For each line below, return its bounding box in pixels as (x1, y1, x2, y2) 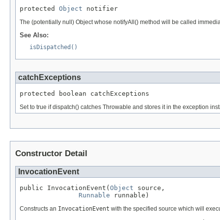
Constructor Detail (15, 149, 87, 159)
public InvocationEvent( (20, 184, 110, 192)
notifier (82, 5, 118, 13)
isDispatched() (29, 44, 78, 51)
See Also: (20, 31, 49, 39)
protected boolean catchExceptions (20, 90, 149, 98)
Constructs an (20, 205, 58, 212)
